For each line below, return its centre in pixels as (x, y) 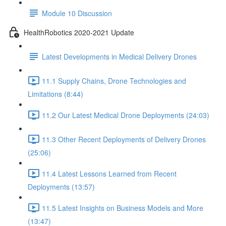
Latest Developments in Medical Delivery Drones (119, 56)
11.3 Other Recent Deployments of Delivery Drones (124, 139)
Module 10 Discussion (77, 13)
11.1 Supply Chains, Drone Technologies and (114, 80)
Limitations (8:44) (55, 94)
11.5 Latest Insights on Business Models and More (123, 208)
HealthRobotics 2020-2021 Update (79, 32)
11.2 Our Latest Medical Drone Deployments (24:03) (126, 115)
